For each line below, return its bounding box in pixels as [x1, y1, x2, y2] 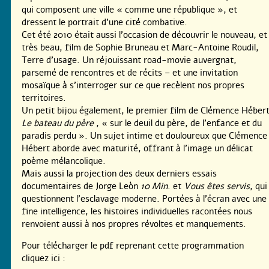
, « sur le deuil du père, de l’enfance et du [94, 117, 262, 130]
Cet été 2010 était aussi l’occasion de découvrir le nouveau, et [22, 29, 267, 41]
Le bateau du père [22, 117, 94, 130]
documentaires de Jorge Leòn [22, 180, 141, 193]
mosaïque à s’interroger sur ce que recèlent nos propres [22, 79, 244, 92]
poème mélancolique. [22, 155, 106, 168]
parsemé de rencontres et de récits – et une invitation [22, 67, 238, 79]
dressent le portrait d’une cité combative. [22, 16, 187, 29]
